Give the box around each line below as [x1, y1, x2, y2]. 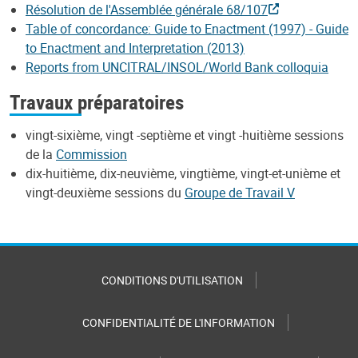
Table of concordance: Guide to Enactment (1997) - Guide [26, 19, 348, 38]
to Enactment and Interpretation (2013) [26, 38, 245, 57]
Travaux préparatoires [10, 87, 184, 115]
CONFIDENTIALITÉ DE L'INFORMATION [82, 315, 275, 330]
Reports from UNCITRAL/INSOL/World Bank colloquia [26, 58, 328, 76]
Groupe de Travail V [185, 184, 295, 202]
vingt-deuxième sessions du [26, 184, 185, 202]
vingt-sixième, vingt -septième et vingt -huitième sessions [26, 126, 344, 145]
